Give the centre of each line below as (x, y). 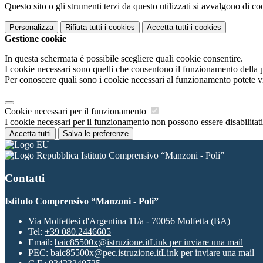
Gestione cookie (36, 39)
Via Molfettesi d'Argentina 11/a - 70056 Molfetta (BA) (129, 221)
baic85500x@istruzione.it (102, 242)
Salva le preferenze (96, 134)
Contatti (25, 178)
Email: (41, 242)
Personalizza (31, 28)
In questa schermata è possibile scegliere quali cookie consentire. (124, 59)
